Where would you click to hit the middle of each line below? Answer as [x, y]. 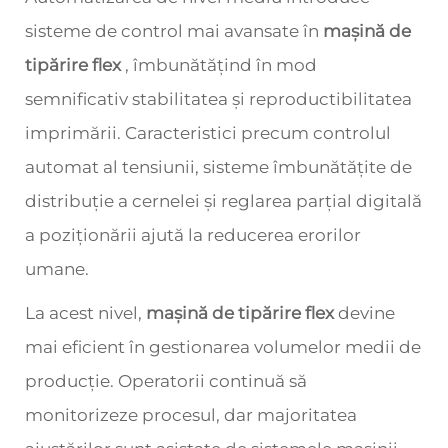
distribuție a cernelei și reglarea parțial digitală [223, 201]
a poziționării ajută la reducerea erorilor [193, 235]
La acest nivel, [85, 313]
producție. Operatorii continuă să [166, 381]
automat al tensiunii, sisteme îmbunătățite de [218, 167]
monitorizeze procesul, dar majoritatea [191, 415]
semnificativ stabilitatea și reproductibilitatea [218, 99]
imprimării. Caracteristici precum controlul [208, 133]
